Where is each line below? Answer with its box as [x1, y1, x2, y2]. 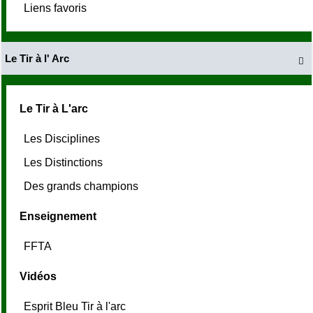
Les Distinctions [24, 156, 105, 169]
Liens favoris [24, 2, 89, 15]
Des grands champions [24, 180, 141, 193]
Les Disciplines [24, 133, 103, 145]
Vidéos [20, 270, 57, 283]
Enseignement [20, 210, 96, 223]
